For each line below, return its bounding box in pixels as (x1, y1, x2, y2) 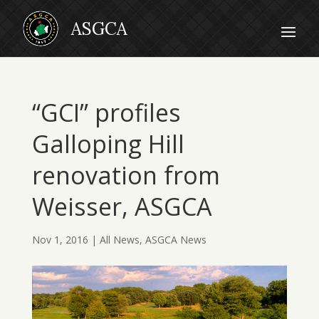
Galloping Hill (31, 127, 184, 160)
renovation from (31, 159, 220, 192)
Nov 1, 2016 (31, 233, 88, 246)
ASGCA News (145, 233, 206, 246)
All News (99, 233, 140, 246)
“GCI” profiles (31, 96, 181, 129)
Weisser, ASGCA (31, 190, 212, 223)
